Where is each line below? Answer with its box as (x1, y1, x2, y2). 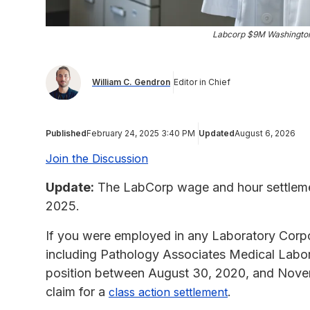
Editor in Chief (174, 77, 230, 88)
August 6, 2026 (235, 127, 295, 138)
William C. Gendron (92, 77, 170, 88)
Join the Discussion (46, 151, 148, 165)
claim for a (46, 284, 109, 299)
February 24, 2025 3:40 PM (86, 127, 195, 138)
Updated (199, 127, 235, 138)
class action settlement (109, 284, 228, 299)
